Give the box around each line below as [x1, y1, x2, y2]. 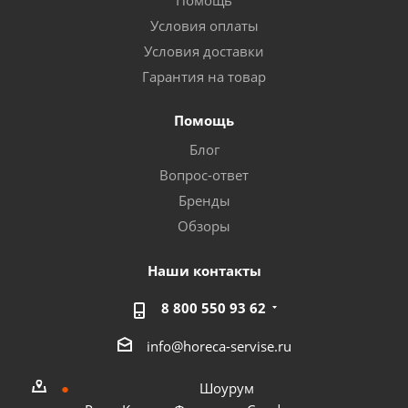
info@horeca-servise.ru [146, 336, 291, 355]
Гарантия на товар [142, 67, 266, 86]
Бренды [178, 191, 230, 209]
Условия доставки [144, 42, 264, 60]
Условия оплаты [149, 16, 259, 35]
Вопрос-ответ [159, 166, 249, 184]
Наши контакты [147, 261, 261, 280]
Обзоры [178, 217, 230, 235]
